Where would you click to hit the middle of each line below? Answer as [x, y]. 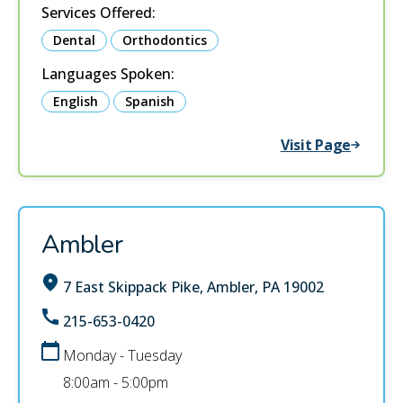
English [76, 101]
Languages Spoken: [108, 74]
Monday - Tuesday [122, 355]
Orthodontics [165, 40]
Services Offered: [99, 13]
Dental [74, 40]
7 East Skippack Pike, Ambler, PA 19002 [193, 287]
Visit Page [315, 145]
